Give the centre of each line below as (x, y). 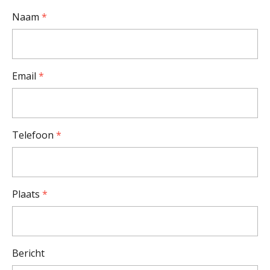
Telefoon (34, 135)
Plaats (27, 194)
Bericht (28, 253)
